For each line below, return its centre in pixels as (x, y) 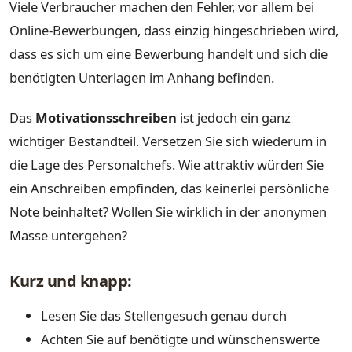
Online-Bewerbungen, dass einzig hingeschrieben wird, (174, 30)
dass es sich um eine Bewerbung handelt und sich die (169, 53)
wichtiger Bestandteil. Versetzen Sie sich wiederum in (168, 141)
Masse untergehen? (68, 236)
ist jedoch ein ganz (234, 118)
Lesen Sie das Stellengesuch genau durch (164, 315)
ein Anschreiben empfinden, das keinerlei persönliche (169, 189)
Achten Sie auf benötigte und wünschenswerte (180, 339)
